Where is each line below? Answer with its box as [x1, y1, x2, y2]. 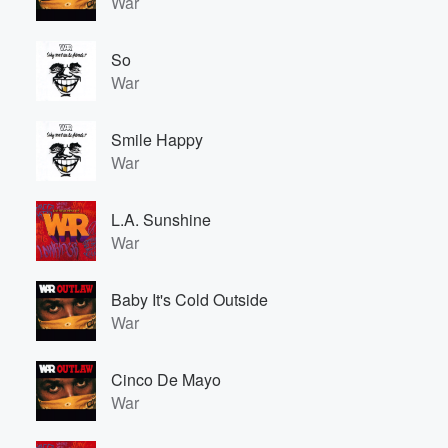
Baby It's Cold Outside [111, 288, 268, 311]
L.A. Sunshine [111, 208, 211, 231]
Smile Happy [111, 128, 203, 151]
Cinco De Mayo [111, 368, 221, 391]
